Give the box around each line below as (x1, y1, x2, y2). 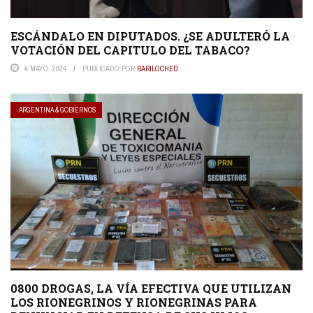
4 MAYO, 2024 (24, 63, 66, 73)
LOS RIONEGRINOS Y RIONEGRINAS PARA (10, 295, 257, 310)
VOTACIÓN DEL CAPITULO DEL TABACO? (10, 42, 250, 57)
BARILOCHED (137, 63, 178, 73)
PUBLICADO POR (82, 63, 137, 73)
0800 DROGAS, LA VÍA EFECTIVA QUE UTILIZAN (10, 281, 291, 296)
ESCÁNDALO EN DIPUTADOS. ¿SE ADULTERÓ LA (10, 28, 290, 43)
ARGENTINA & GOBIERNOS (19, 105, 96, 115)
